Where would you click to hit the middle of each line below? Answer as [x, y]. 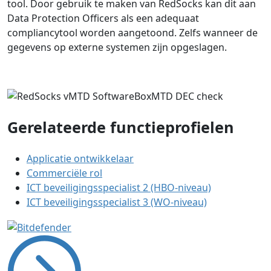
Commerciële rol [64, 173]
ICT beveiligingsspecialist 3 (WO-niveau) [117, 202]
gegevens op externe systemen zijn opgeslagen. [117, 47]
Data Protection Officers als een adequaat [103, 18]
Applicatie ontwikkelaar [80, 159]
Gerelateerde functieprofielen [121, 127]
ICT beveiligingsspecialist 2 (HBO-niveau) [119, 188]
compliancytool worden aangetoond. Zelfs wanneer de [132, 32]
